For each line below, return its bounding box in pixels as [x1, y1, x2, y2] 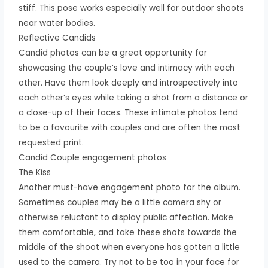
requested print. [19, 136, 84, 148]
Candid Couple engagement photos [19, 151, 167, 163]
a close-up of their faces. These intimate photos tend [19, 106, 239, 118]
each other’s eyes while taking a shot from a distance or [19, 92, 249, 103]
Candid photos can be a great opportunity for [19, 47, 208, 59]
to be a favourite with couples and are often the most [19, 121, 241, 133]
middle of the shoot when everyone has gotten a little [19, 241, 240, 253]
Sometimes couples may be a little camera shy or [19, 196, 222, 208]
